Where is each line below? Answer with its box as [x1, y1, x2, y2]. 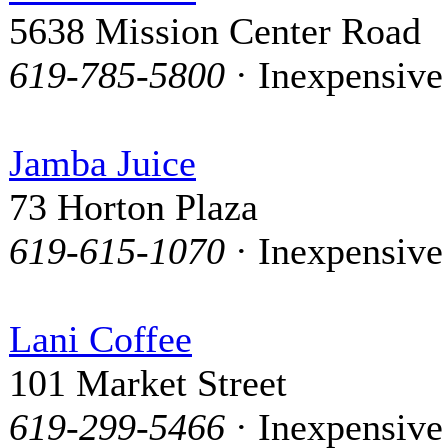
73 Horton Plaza [9, 185, 258, 228]
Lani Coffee [9, 317, 192, 360]
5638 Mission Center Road [9, 9, 421, 52]
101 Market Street [9, 361, 287, 404]
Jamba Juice [9, 141, 196, 184]
